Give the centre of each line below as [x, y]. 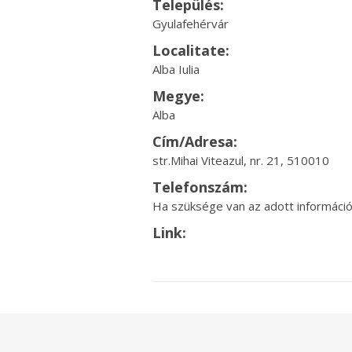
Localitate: [191, 50]
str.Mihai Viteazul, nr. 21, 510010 [240, 160]
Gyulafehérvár [190, 24]
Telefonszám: [200, 187]
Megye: [178, 96]
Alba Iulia [176, 69]
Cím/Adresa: [194, 141]
